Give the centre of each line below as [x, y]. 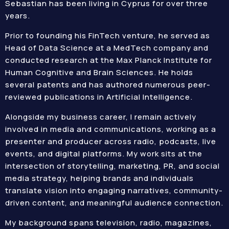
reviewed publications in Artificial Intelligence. [99, 97]
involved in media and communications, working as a [111, 129]
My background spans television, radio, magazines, [109, 223]
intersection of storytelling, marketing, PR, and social [112, 166]
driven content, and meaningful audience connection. [114, 203]
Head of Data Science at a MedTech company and [107, 48]
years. [18, 16]
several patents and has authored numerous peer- [108, 85]
